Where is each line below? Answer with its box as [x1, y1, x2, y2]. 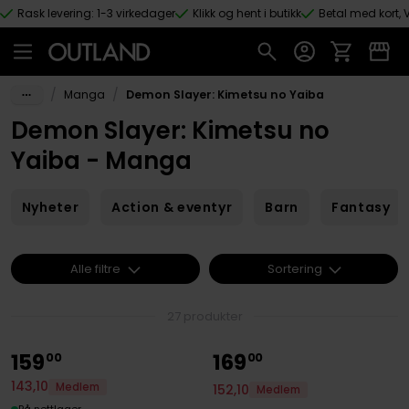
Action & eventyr [111, 198, 233, 217]
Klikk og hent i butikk [193, 5, 301, 21]
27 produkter [166, 307, 243, 325]
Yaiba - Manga [10, 143, 192, 177]
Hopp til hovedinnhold [20, 21, 159, 40]
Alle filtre [70, 259, 121, 278]
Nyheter [21, 198, 79, 217]
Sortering [267, 259, 322, 278]
